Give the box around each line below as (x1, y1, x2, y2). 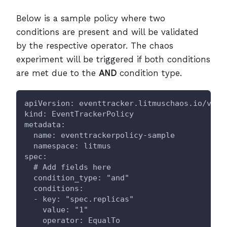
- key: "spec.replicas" (24, 195, 134, 204)
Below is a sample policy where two (16, 13, 165, 24)
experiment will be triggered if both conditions (16, 54, 210, 65)
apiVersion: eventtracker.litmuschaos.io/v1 (24, 99, 216, 108)
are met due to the (16, 68, 99, 79)
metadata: (24, 120, 65, 130)
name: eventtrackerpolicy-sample (24, 131, 175, 140)
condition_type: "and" (24, 173, 129, 183)
